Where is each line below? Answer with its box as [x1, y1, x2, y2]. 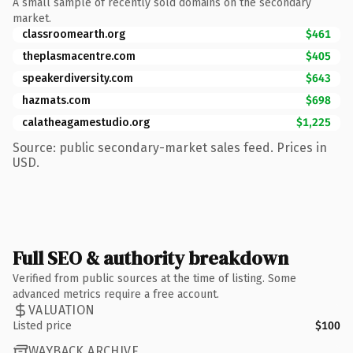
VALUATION [28, 303, 95, 318]
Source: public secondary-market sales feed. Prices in [13, 139, 327, 155]
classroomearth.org [22, 27, 125, 41]
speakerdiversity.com [22, 71, 133, 85]
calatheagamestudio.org [22, 115, 150, 129]
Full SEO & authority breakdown [13, 244, 288, 271]
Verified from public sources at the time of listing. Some [13, 271, 296, 285]
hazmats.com [22, 93, 91, 107]
